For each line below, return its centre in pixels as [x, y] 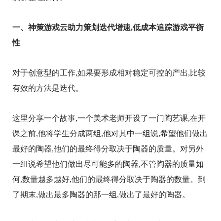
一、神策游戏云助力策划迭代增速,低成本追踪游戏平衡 [108, 27]
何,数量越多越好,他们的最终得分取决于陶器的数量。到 [109, 179]
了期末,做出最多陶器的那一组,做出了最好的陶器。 [101, 194]
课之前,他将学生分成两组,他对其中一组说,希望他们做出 [110, 133]
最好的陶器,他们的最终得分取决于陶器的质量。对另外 [108, 148]
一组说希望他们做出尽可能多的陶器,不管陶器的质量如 [108, 164]
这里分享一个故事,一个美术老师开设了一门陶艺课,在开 [109, 118]
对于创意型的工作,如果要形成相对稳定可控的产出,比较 [109, 73]
